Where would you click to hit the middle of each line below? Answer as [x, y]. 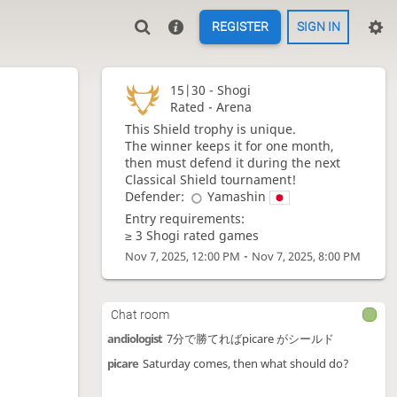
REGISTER [240, 27]
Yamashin [236, 197]
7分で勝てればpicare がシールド [250, 339]
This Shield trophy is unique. [211, 129]
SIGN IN [318, 27]
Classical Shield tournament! [211, 180]
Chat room [140, 315]
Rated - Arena [210, 107]
